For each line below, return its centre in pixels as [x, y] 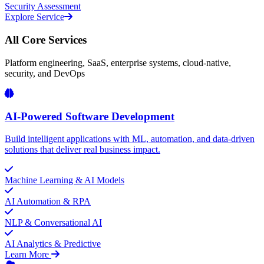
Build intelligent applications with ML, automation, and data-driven [130, 139]
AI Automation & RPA [48, 202]
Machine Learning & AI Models [65, 180]
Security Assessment [43, 6]
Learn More [28, 255]
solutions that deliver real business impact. [82, 150]
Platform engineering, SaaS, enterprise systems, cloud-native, [118, 62]
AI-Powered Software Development [90, 116]
